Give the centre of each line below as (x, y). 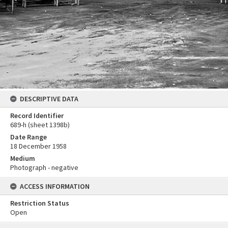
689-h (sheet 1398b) (40, 125)
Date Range (28, 137)
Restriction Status (40, 203)
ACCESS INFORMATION (55, 187)
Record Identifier (37, 116)
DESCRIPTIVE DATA (49, 99)
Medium (23, 159)
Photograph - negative (44, 168)
